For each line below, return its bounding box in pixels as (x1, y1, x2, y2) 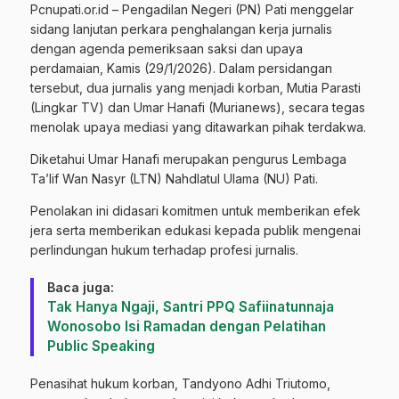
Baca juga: (47, 280, 114, 296)
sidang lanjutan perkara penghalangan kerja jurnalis (30, 21, 332, 37)
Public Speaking (47, 338, 155, 355)
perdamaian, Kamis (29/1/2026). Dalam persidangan (30, 61, 332, 77)
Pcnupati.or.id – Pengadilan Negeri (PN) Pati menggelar (30, 2, 354, 18)
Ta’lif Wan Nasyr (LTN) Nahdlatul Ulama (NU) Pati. (30, 171, 318, 187)
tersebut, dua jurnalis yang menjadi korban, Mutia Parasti (30, 80, 361, 96)
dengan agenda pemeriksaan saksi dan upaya (30, 41, 303, 57)
